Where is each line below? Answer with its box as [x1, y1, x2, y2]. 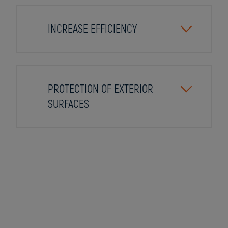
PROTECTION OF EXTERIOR [48, 82, 153, 96]
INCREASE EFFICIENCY [48, 22, 137, 36]
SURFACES [48, 97, 89, 111]
